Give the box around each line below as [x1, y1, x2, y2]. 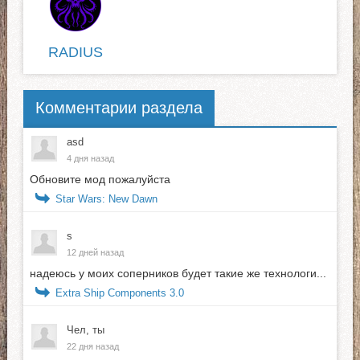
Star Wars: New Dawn [55, 192, 157, 205]
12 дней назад [66, 247, 124, 257]
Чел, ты [66, 323, 104, 336]
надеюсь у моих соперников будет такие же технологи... [29, 266, 326, 280]
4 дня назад [66, 153, 114, 163]
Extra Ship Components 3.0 [55, 286, 184, 299]
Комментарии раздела [35, 99, 202, 117]
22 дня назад [66, 341, 119, 351]
